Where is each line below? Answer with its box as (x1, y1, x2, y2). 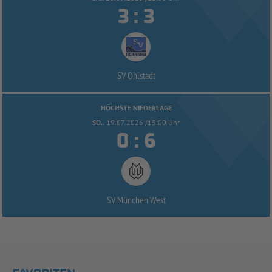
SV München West (106, 193, 166, 206)
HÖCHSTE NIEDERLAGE (100, 103, 172, 112)
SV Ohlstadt (117, 69, 155, 81)
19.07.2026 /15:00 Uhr (106, 117, 180, 127)
